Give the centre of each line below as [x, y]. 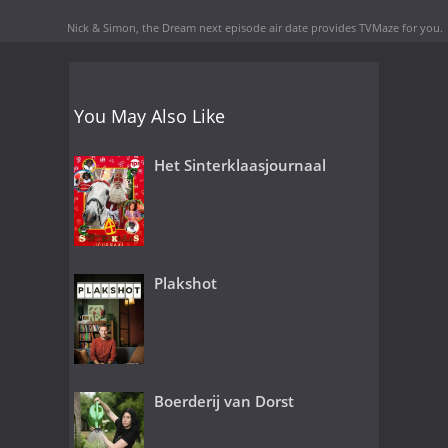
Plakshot [185, 282]
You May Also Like [149, 115]
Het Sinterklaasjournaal [240, 164]
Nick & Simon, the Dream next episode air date [187, 27]
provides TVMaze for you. [375, 27]
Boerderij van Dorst [224, 400]
